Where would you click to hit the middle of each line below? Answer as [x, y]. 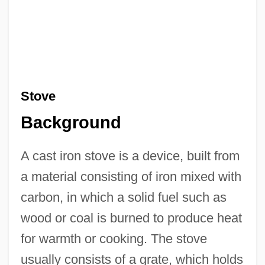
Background [71, 123]
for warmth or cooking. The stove [114, 239]
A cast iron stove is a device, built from [130, 156]
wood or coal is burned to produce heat [131, 218]
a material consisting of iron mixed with [131, 177]
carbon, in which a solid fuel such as [123, 198]
